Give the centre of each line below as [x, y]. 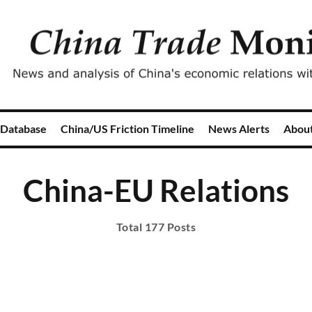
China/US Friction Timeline [127, 128]
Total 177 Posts [156, 227]
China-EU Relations [156, 190]
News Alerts [239, 128]
